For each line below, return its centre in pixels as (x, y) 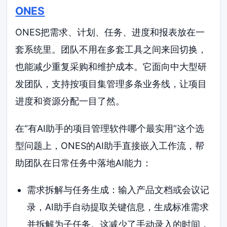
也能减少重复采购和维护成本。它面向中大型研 (111, 66)
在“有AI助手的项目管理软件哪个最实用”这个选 (110, 128)
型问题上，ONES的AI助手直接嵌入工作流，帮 (110, 145)
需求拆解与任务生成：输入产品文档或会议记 (118, 190)
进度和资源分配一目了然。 (70, 101)
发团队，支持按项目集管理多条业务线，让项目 (111, 84)
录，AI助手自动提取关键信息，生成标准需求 (118, 207)
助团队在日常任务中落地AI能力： (84, 163)
